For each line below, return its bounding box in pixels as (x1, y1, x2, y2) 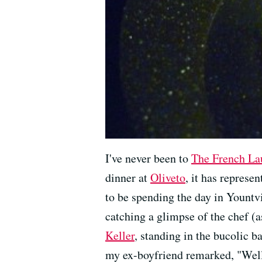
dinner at (105, 170, 150, 185)
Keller (105, 227, 135, 243)
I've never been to (105, 150, 191, 166)
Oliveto (150, 170, 185, 185)
